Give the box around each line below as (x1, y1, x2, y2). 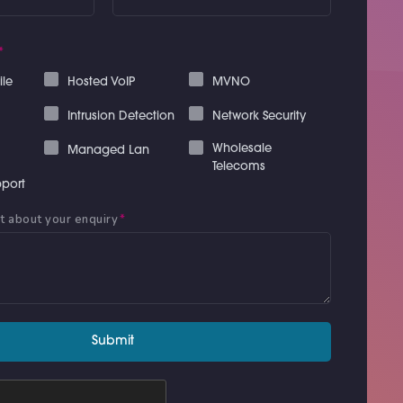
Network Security (212, 111, 307, 122)
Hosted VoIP (67, 76, 135, 88)
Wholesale (212, 143, 273, 155)
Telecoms (212, 161, 266, 173)
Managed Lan (67, 145, 149, 157)
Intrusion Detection (67, 111, 175, 122)
